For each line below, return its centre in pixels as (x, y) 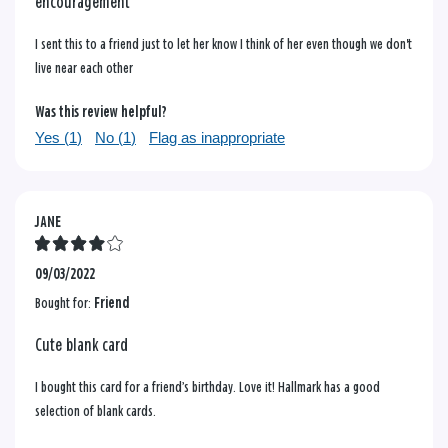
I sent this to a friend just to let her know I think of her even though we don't (223, 44)
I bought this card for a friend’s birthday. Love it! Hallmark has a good (207, 387)
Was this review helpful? (101, 112)
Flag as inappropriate (217, 137)
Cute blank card (81, 345)
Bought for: (64, 303)
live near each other (84, 68)
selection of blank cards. (95, 411)
